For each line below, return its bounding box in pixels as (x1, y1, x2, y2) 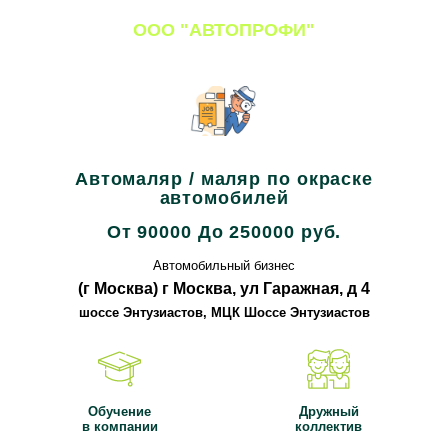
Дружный (298, 404, 359, 420)
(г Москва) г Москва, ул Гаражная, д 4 (78, 279, 370, 297)
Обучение (88, 404, 151, 420)
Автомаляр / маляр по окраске (74, 169, 374, 189)
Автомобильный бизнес (153, 258, 295, 274)
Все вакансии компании (157, 48, 291, 61)
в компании (81, 419, 158, 435)
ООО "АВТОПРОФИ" (133, 20, 315, 41)
